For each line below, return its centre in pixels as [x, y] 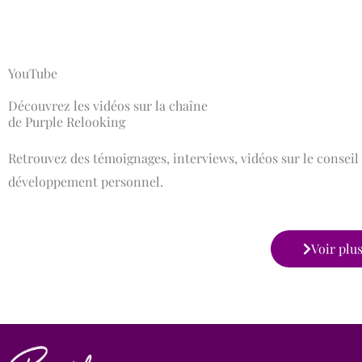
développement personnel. [86, 182]
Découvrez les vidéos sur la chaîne [108, 106]
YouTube [33, 74]
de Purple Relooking [67, 122]
